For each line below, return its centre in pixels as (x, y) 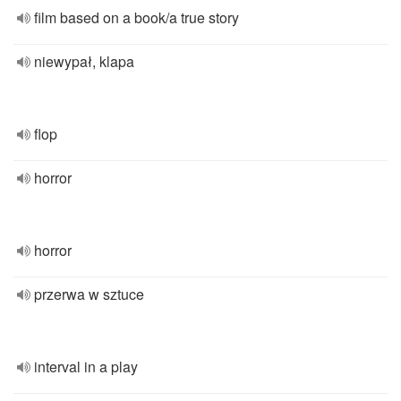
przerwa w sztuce (89, 294)
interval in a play (86, 367)
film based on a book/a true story (137, 17)
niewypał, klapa (84, 61)
